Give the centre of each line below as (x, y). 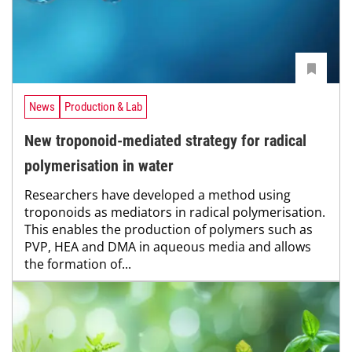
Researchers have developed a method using (158, 194)
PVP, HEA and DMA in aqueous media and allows (168, 246)
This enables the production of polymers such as (169, 229)
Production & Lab (103, 107)
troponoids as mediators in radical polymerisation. (175, 212)
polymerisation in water (99, 165)
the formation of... (78, 264)
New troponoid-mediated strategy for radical (165, 140)
